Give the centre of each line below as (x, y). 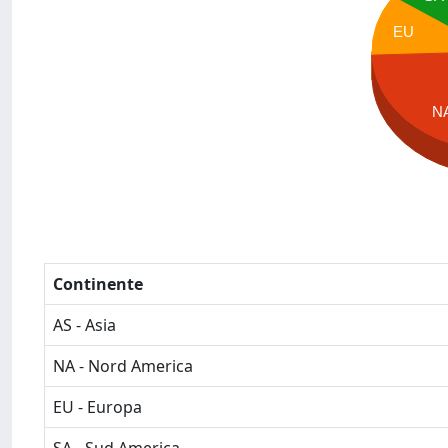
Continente (98, 284)
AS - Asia (84, 325)
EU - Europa (97, 407)
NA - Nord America (123, 366)
